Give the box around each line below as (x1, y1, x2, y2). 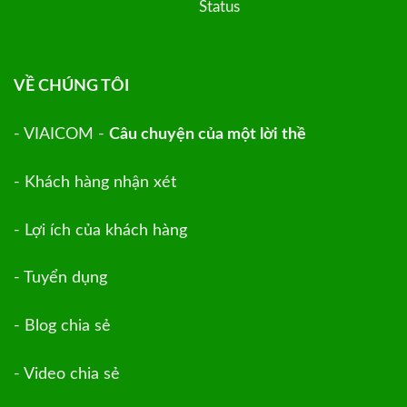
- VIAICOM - (14, 124, 109, 143)
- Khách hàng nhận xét (14, 173, 176, 191)
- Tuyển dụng (14, 269, 107, 287)
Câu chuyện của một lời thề (109, 124, 306, 143)
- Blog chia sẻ (14, 317, 111, 335)
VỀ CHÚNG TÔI (14, 76, 129, 94)
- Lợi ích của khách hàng (14, 221, 187, 239)
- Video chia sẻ (14, 365, 120, 383)
